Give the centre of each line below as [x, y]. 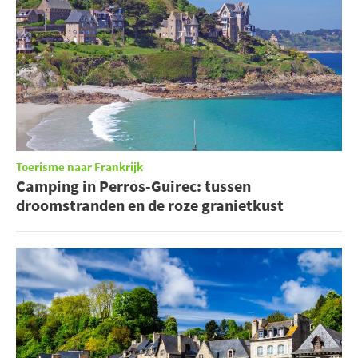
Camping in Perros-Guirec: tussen [133, 186]
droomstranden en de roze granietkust [150, 205]
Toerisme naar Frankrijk [80, 168]
